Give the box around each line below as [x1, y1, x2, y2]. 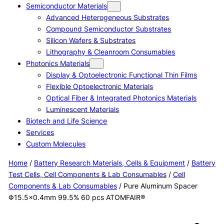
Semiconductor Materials [26, 1, 107, 10]
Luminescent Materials [46, 105, 119, 114]
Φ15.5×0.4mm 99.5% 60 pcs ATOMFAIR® [8, 192, 145, 201]
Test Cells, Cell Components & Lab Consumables [8, 169, 166, 178]
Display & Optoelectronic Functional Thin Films [46, 70, 197, 79]
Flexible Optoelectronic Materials [46, 82, 153, 91]
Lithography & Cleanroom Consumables [46, 47, 175, 56]
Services [26, 128, 54, 137]
